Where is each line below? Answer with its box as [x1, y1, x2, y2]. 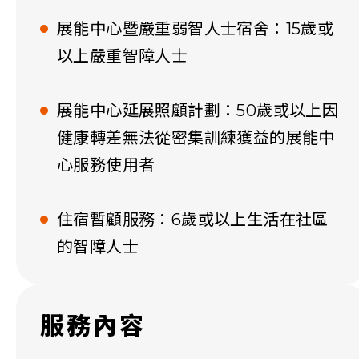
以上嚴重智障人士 [57, 46, 188, 67]
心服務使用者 [57, 155, 155, 175]
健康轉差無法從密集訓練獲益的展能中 [57, 128, 335, 148]
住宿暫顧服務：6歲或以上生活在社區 [57, 210, 329, 230]
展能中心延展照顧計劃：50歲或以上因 [57, 101, 339, 121]
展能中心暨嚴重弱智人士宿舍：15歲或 [57, 19, 334, 39]
